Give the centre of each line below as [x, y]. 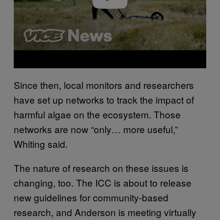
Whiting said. [41, 144]
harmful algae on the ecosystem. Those [97, 114]
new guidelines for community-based [91, 197]
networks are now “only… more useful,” [96, 129]
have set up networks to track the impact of [104, 100]
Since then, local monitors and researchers [104, 85]
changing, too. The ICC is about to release [103, 183]
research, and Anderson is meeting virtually [105, 212]
